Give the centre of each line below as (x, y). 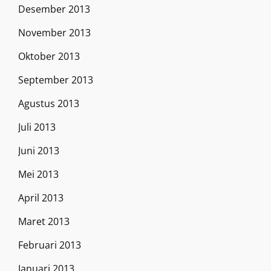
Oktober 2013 (49, 56)
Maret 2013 (44, 221)
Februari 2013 (50, 245)
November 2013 (54, 33)
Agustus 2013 (49, 103)
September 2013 (56, 80)
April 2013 (41, 198)
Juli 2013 (37, 127)
